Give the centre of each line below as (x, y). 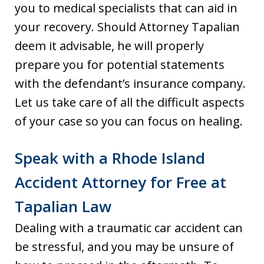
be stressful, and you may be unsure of (124, 246)
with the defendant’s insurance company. (130, 83)
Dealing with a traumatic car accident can (129, 227)
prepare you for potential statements (120, 64)
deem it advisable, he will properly (109, 45)
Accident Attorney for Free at (121, 182)
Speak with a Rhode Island (110, 158)
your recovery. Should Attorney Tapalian (127, 27)
